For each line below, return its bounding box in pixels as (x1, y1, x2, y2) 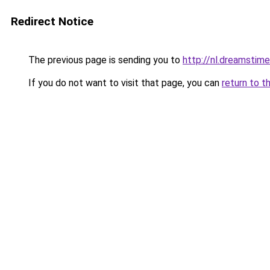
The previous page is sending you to (26, 54, 183, 66)
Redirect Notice (11, 14, 93, 28)
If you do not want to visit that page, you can (26, 77, 222, 89)
